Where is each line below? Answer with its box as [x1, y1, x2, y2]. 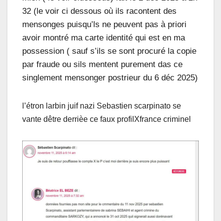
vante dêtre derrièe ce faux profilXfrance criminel [22, 115, 191, 124]
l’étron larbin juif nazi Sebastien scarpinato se [22, 102, 181, 110]
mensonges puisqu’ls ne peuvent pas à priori [22, 20, 186, 30]
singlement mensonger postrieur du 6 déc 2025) [22, 73, 198, 83]
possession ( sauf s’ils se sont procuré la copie [22, 46, 196, 56]
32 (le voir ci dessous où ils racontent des [22, 6, 177, 16]
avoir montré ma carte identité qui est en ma [22, 33, 185, 43]
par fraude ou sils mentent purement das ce [22, 60, 183, 70]
